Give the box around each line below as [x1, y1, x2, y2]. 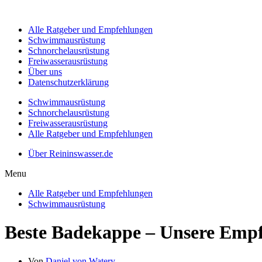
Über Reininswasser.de [28, 149, 113, 158]
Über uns [28, 67, 62, 77]
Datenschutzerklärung [28, 77, 109, 87]
